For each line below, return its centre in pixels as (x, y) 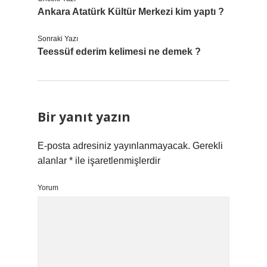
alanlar (53, 161)
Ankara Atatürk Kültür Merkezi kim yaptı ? (131, 12)
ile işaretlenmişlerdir (117, 161)
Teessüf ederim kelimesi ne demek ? (119, 52)
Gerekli (208, 146)
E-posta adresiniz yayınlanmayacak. (114, 146)
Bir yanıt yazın (84, 117)
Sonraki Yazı (58, 39)
